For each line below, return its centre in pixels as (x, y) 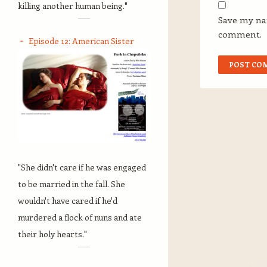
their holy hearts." (52, 234)
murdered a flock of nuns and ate (80, 217)
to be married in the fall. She (72, 184)
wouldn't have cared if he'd (68, 200)
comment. (240, 34)
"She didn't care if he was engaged (82, 167)
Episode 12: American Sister (81, 41)
